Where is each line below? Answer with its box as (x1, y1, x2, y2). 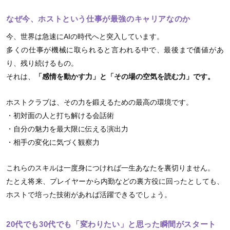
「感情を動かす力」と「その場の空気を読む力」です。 (35, 72, 215, 81)
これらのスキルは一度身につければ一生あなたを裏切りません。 (6, 164, 215, 172)
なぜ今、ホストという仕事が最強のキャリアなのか (6, 14, 190, 24)
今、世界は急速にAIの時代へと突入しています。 (6, 32, 164, 41)
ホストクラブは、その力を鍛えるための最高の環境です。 (6, 98, 193, 107)
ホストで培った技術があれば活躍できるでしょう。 (6, 190, 171, 199)
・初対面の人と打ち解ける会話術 (6, 111, 114, 120)
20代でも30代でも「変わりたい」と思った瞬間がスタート (6, 220, 216, 229)
